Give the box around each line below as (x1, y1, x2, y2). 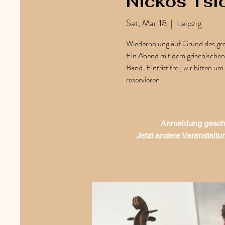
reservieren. (126, 73, 162, 85)
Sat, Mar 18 (126, 16, 167, 30)
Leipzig (176, 16, 201, 30)
